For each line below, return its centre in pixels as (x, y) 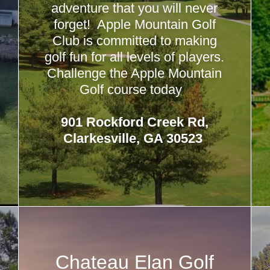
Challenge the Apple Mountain (135, 73)
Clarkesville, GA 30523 (134, 138)
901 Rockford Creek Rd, (134, 122)
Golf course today (135, 89)
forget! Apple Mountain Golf (134, 24)
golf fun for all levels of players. (135, 57)
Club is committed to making (134, 41)
